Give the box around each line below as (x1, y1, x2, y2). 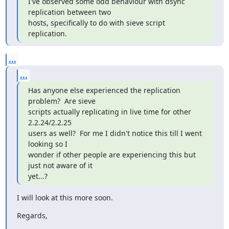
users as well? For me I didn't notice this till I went (28, 128, 202, 138)
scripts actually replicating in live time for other (28, 107, 191, 117)
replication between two (28, 7, 111, 17)
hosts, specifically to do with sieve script (28, 18, 165, 28)
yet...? (28, 171, 48, 181)
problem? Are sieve (28, 96, 96, 106)
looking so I (28, 139, 67, 149)
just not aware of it (28, 161, 93, 170)
